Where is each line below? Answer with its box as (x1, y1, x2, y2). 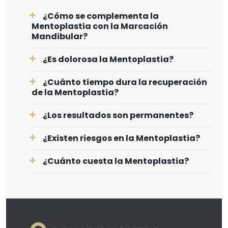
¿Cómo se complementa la (43, 10, 159, 22)
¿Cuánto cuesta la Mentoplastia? (43, 155, 189, 167)
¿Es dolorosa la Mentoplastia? (43, 53, 174, 65)
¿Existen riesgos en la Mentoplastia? (43, 132, 200, 144)
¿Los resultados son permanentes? (43, 109, 193, 121)
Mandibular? (32, 30, 88, 42)
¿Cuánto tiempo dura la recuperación (43, 76, 207, 88)
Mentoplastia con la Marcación (32, 20, 168, 32)
